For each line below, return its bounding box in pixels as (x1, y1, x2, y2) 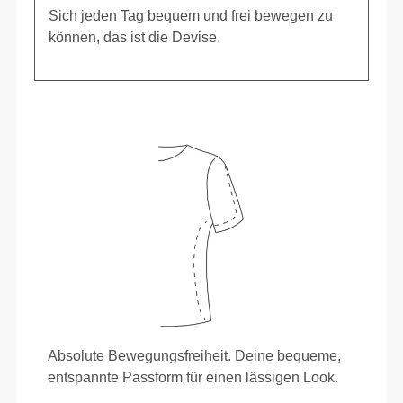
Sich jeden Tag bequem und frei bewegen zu (49, 7, 334, 23)
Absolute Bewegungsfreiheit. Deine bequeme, (48, 348, 342, 364)
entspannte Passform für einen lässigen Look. (48, 370, 339, 386)
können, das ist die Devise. (49, 29, 221, 45)
